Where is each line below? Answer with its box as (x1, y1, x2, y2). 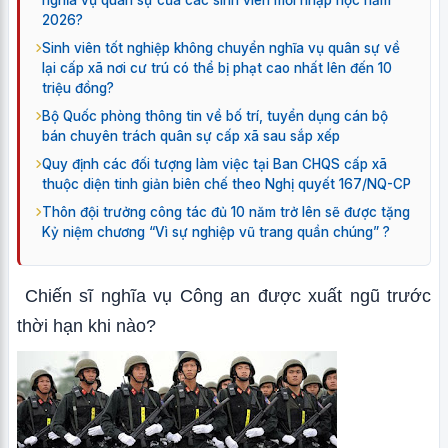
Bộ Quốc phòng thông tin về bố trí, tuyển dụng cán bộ (42, 108, 388, 124)
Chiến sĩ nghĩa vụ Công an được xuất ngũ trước (17, 286, 431, 306)
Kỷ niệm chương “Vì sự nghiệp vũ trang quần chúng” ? (42, 224, 390, 240)
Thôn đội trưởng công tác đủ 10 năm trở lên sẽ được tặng (42, 204, 410, 220)
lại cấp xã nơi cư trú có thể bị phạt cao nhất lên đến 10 (42, 60, 392, 76)
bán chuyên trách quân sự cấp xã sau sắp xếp (42, 128, 340, 144)
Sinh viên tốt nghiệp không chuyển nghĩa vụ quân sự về (42, 40, 400, 56)
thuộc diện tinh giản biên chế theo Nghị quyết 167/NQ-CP (42, 176, 411, 192)
